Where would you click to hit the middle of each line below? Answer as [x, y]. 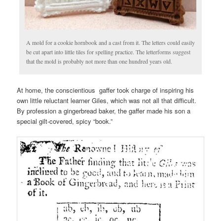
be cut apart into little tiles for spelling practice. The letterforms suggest [109, 52]
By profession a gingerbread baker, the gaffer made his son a [104, 110]
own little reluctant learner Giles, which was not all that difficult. [109, 100]
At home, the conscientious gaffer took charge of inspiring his [106, 90]
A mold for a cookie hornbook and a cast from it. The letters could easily [111, 43]
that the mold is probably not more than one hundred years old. [99, 61]
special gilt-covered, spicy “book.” [65, 121]
